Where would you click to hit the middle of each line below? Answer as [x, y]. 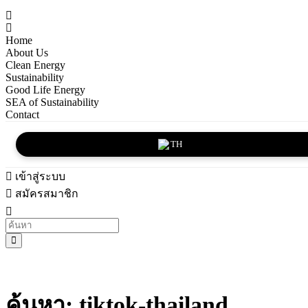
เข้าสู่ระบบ [39, 176]
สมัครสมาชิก [45, 194]
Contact [22, 114]
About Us [27, 53]
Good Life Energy [45, 90]
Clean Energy [35, 65]
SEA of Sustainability [52, 102]
